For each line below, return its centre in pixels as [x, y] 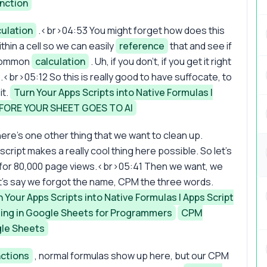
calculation [60, 61]
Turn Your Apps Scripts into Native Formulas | [113, 92]
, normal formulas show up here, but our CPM [131, 255]
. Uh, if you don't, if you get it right [160, 61]
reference [142, 46]
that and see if [200, 46]
